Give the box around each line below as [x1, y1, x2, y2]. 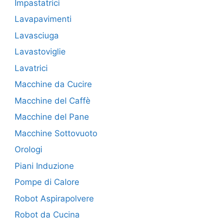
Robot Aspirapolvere [15, 193, 94, 203]
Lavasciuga [15, 30, 59, 40]
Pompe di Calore [15, 177, 79, 187]
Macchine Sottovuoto [15, 128, 97, 138]
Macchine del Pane [15, 112, 89, 122]
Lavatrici [15, 63, 48, 73]
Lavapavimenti [15, 14, 72, 24]
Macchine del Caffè [15, 95, 91, 106]
